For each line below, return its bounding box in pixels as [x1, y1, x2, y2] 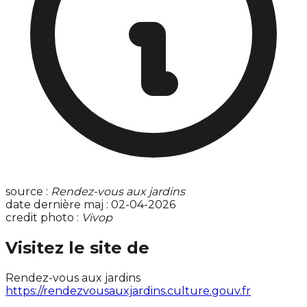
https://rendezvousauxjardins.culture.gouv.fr [5, 284, 251, 298]
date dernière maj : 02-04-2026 [5, 198, 175, 212]
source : [5, 185, 51, 199]
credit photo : [5, 211, 82, 225]
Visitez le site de [5, 238, 149, 258]
